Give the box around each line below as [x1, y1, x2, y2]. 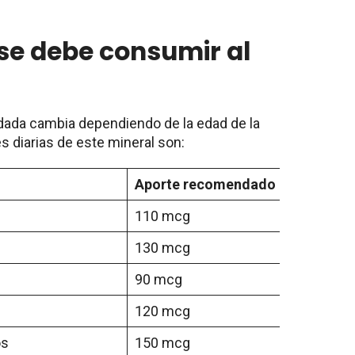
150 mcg [135, 334, 190, 351]
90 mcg [135, 270, 182, 288]
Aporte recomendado [135, 175, 276, 193]
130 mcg [135, 239, 190, 256]
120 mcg [135, 302, 190, 319]
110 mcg [135, 207, 190, 224]
